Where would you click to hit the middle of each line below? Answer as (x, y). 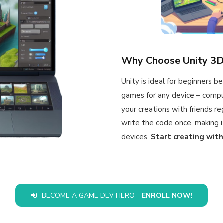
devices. (136, 137)
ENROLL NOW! (167, 195)
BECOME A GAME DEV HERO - (92, 195)
